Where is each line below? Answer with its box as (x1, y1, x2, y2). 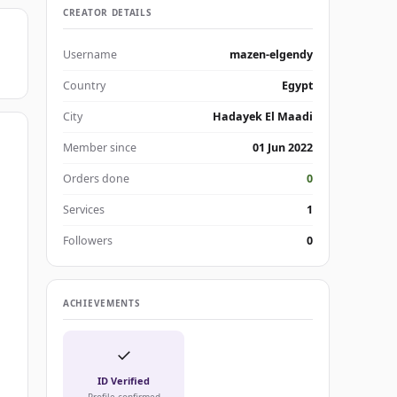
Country (63, 78, 105, 94)
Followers (63, 233, 113, 249)
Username (63, 47, 117, 63)
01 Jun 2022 (253, 140, 313, 156)
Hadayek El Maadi (213, 109, 313, 125)
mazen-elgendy (230, 47, 313, 63)
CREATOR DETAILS (63, 6, 152, 19)
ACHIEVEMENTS (63, 297, 141, 310)
